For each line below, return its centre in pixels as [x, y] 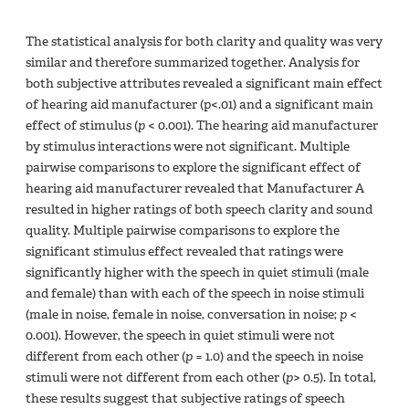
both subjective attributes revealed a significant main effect [204, 84]
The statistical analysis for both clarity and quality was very [204, 42]
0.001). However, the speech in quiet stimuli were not [180, 336]
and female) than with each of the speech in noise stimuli [195, 294]
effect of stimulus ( [82, 126]
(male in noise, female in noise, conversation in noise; [183, 315]
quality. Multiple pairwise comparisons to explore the [183, 231]
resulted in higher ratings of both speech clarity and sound [199, 210]
